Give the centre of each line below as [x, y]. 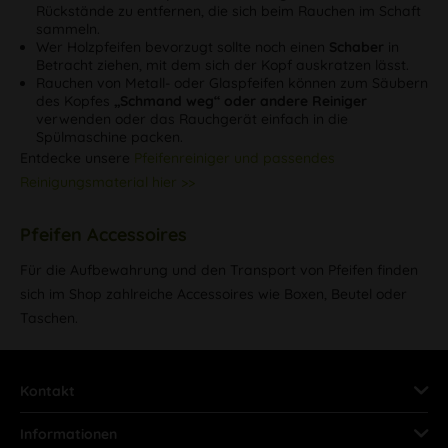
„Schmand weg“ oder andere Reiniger [240, 101]
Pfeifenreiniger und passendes [234, 158]
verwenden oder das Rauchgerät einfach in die [192, 119]
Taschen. [49, 318]
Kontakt [47, 391]
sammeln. [68, 29]
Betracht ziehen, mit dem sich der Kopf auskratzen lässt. [222, 65]
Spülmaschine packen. [109, 137]
